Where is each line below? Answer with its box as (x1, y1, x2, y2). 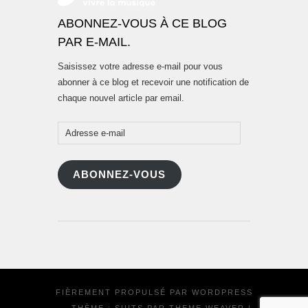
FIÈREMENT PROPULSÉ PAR (55, 287, 192, 296)
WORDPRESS (191, 287, 253, 296)
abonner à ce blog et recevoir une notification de (58, 77, 249, 88)
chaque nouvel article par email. (58, 93, 184, 104)
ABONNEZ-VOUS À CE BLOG (58, 16, 227, 31)
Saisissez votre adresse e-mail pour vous (58, 61, 223, 72)
